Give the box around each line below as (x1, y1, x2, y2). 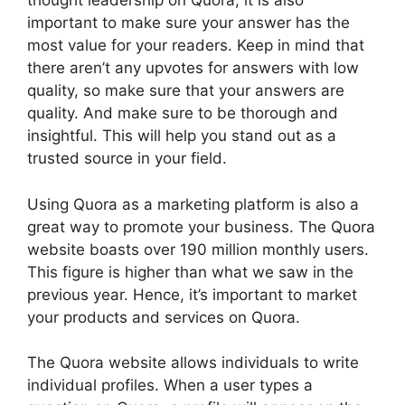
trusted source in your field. (27, 149, 227, 168)
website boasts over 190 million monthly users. (27, 240, 369, 259)
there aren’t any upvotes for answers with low (27, 59, 359, 78)
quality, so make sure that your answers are (27, 81, 344, 100)
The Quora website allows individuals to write (27, 353, 359, 372)
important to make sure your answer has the (27, 14, 350, 33)
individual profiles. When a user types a (27, 376, 313, 395)
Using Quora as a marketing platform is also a (27, 194, 359, 213)
